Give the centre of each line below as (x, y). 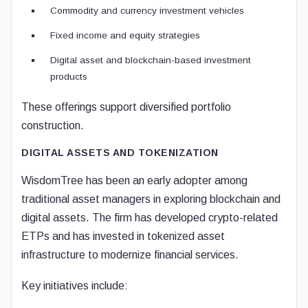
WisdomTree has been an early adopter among (134, 180)
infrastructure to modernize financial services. (130, 255)
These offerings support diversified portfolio (126, 107)
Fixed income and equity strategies (125, 35)
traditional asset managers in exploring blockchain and (151, 199)
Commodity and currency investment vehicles (147, 11)
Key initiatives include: (75, 286)
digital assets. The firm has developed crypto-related (150, 218)
